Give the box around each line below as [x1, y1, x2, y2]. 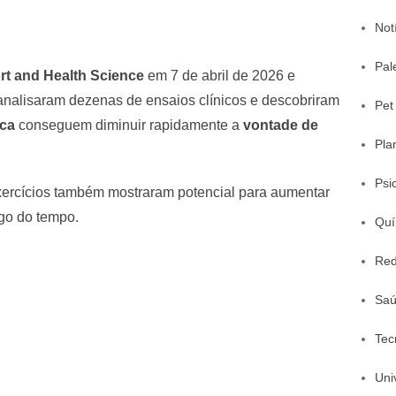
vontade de [243, 117, 318, 133]
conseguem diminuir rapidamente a [15, 117, 243, 133]
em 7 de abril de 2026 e [144, 67, 295, 83]
